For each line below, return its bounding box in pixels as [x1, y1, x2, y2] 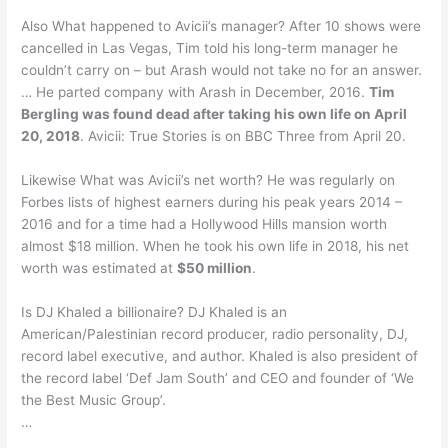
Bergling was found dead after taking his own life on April [21, 105, 408, 122]
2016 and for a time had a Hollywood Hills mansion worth [21, 215, 388, 232]
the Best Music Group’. [21, 391, 167, 408]
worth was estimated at [21, 259, 178, 276]
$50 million [177, 259, 253, 276]
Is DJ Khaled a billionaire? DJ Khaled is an [21, 303, 288, 320]
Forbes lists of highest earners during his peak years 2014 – [21, 193, 403, 210]
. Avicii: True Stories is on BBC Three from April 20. [80, 127, 407, 144]
